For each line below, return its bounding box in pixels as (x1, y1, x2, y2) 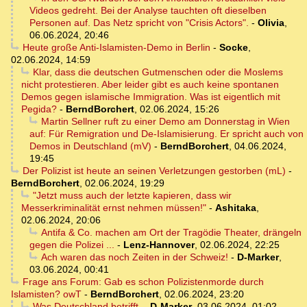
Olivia (258, 17, 284, 29)
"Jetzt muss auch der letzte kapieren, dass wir (32, 190, 232, 201)
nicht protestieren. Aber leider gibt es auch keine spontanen (21, 79, 279, 90)
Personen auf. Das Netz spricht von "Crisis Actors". (29, 17, 249, 29)
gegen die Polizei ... (29, 239, 114, 251)
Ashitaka (215, 202, 256, 214)
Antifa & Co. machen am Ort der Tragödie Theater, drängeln (40, 227, 302, 238)
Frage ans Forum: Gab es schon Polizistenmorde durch (22, 276, 264, 288)
